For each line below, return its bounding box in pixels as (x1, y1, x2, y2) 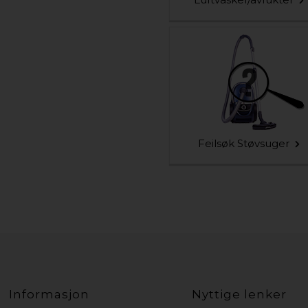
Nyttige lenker (192, 287, 287, 301)
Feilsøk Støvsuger (197, 137, 289, 151)
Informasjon (9, 287, 90, 301)
